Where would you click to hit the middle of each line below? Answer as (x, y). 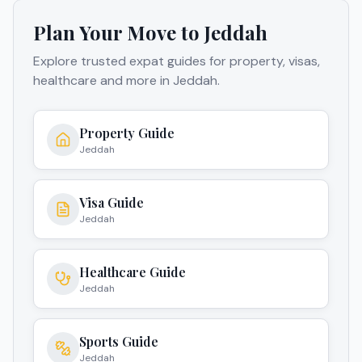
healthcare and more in (103, 80)
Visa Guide (112, 202)
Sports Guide (119, 341)
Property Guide (127, 133)
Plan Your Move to (119, 32)
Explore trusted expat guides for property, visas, (177, 61)
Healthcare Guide (133, 271)
